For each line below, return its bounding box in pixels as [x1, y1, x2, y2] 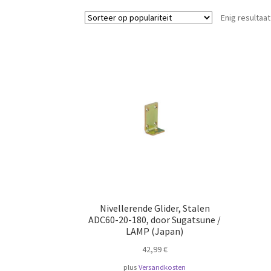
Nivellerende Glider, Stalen [99, 202, 210, 215]
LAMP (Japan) [126, 225, 184, 238]
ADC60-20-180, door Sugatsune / [88, 214, 221, 226]
